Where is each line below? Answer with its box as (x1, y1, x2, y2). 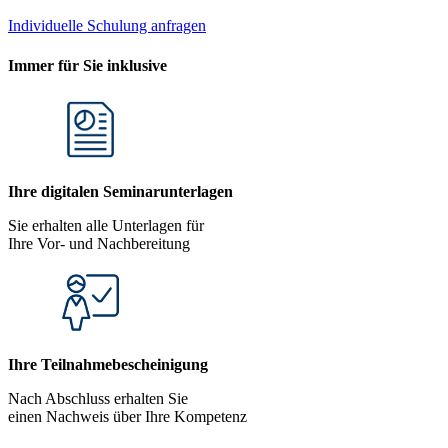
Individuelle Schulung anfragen (8, 17, 206, 35)
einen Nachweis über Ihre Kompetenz (8, 407, 247, 425)
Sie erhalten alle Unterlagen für (8, 216, 204, 234)
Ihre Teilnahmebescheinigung (8, 355, 208, 373)
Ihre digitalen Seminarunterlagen (8, 182, 233, 200)
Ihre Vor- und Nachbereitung (8, 234, 190, 252)
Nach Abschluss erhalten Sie (8, 389, 188, 407)
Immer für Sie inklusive (8, 56, 167, 74)
